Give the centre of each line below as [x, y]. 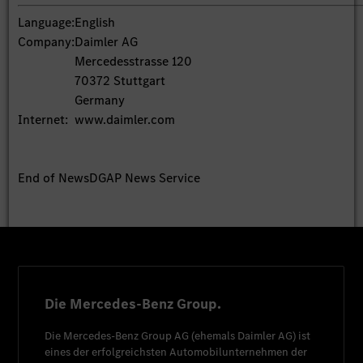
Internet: [43, 119]
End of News [54, 177]
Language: [47, 22]
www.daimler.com [125, 119]
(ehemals [214, 335]
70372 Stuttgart [120, 80]
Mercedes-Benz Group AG [126, 335]
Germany [100, 100]
